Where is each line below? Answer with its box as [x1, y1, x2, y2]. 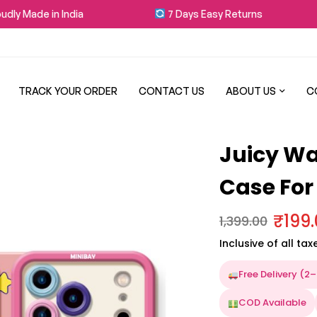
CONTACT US [139, 85, 204, 98]
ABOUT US [226, 85, 276, 98]
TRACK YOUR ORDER [18, 85, 117, 98]
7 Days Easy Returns [149, 8, 247, 20]
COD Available [238, 296, 306, 310]
